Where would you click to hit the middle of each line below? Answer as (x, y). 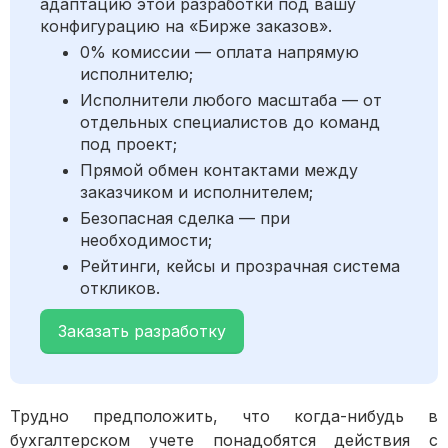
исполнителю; (136, 74)
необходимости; (146, 240)
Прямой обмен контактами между (219, 170)
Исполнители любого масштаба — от (231, 100)
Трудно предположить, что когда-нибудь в (224, 416)
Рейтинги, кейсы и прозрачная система (240, 266)
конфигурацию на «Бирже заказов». (186, 26)
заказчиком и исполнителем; (196, 192)
